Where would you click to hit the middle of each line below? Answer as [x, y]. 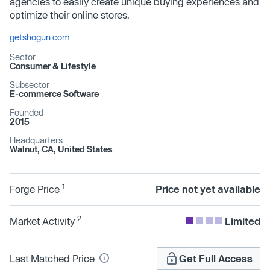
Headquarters [36, 140]
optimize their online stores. [70, 14]
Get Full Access [216, 258]
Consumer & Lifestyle [53, 66]
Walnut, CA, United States [61, 149]
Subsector [30, 84]
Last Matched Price [53, 258]
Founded [27, 112]
